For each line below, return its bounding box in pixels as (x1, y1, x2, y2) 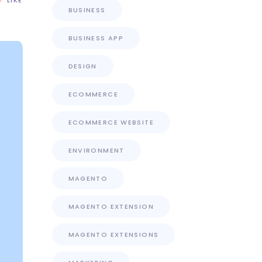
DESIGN (68, 61, 97, 71)
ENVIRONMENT (68, 146, 125, 155)
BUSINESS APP (68, 33, 123, 43)
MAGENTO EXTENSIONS (68, 230, 159, 239)
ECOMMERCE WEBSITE (68, 118, 154, 127)
